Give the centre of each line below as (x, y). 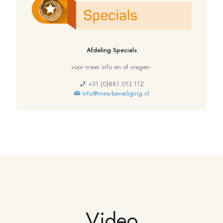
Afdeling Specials (111, 50)
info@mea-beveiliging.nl (115, 94)
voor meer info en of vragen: (111, 67)
